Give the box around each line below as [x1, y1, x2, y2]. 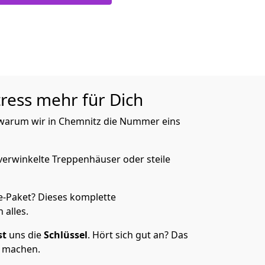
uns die [7, 228, 44, 241]
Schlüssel [44, 228, 88, 241]
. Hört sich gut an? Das [88, 228, 188, 241]
